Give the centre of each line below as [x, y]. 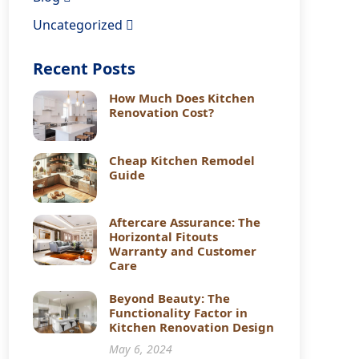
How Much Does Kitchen [182, 98]
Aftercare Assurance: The [185, 222]
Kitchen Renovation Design [192, 327]
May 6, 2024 [141, 349]
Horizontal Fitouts [164, 236]
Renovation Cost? [162, 112]
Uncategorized [80, 25]
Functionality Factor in [179, 313]
